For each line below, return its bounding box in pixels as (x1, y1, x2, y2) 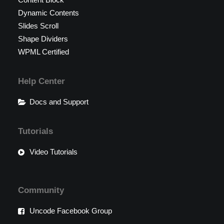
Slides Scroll (18, 21, 58, 30)
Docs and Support (29, 97, 88, 106)
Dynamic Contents (18, 8, 79, 17)
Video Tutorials (29, 147, 77, 156)
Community (18, 185, 64, 195)
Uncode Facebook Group (29, 206, 112, 215)
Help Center (18, 76, 65, 86)
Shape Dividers (18, 34, 68, 43)
